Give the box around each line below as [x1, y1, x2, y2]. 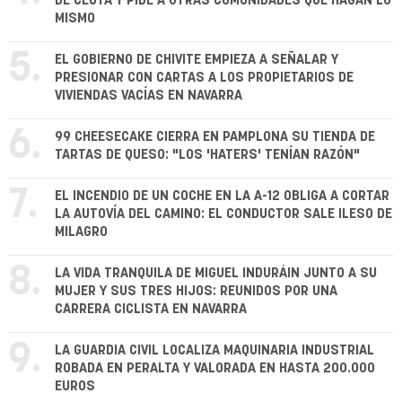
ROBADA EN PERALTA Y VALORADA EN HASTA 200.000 [55, 362, 375, 376]
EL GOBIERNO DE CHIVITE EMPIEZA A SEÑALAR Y [55, 53, 338, 67]
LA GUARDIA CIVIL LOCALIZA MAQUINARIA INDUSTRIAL [55, 344, 374, 358]
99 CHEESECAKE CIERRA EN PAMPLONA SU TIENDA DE [55, 130, 375, 144]
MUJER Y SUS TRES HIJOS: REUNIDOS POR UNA [55, 284, 337, 299]
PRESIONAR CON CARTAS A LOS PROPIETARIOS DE [55, 71, 354, 85]
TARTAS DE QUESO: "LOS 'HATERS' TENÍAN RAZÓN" [55, 148, 360, 162]
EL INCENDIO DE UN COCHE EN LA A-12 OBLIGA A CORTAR [55, 189, 389, 204]
